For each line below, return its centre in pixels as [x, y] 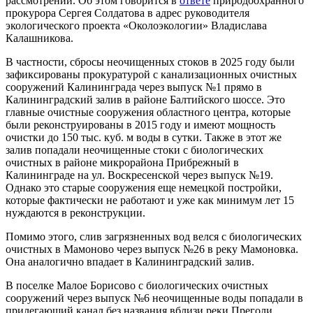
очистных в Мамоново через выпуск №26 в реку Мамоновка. [152, 249]
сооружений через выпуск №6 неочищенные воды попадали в [154, 298]
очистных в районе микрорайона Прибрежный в [122, 162]
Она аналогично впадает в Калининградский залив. [130, 261]
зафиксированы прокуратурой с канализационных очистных [151, 74]
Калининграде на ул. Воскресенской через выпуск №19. [139, 175]
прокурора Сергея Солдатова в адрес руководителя [128, 13]
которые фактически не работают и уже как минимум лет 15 [150, 200]
